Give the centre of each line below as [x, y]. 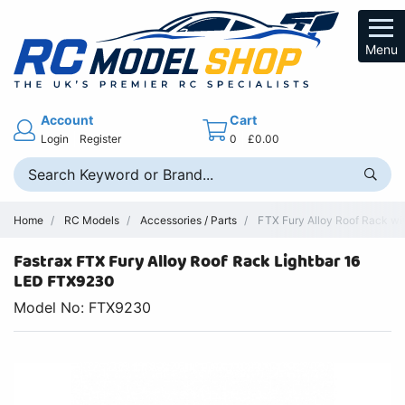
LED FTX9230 [65, 282]
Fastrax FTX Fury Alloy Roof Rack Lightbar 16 [187, 262]
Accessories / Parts [189, 220]
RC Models [92, 220]
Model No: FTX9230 [83, 308]
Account [67, 119]
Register [101, 138]
